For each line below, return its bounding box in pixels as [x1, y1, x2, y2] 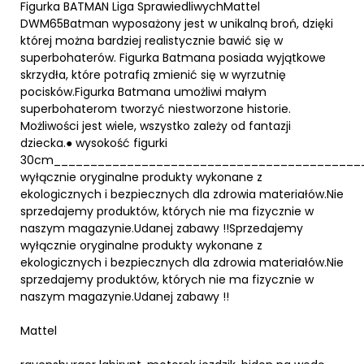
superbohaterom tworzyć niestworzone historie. [20, 100, 291, 117]
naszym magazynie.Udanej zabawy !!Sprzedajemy [20, 219, 303, 236]
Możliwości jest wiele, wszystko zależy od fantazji [20, 117, 291, 134]
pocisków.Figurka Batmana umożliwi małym [20, 83, 266, 100]
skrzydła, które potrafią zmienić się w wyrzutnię [20, 66, 286, 83]
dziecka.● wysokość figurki [20, 134, 167, 151]
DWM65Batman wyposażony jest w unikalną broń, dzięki [20, 15, 333, 32]
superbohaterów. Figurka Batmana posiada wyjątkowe [20, 49, 326, 66]
